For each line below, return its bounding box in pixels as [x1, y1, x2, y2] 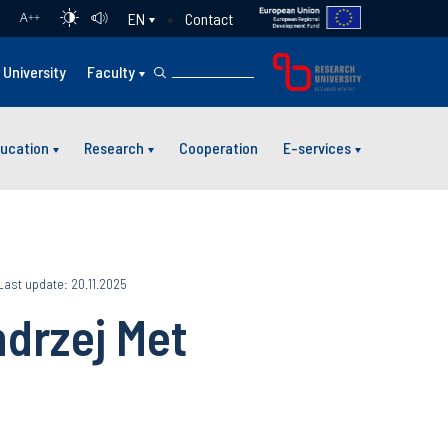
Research [84, 138, 144, 158]
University [3, 62, 67, 81]
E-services [283, 138, 351, 158]
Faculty [87, 62, 136, 81]
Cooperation [179, 138, 258, 158]
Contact [184, 8, 233, 28]
